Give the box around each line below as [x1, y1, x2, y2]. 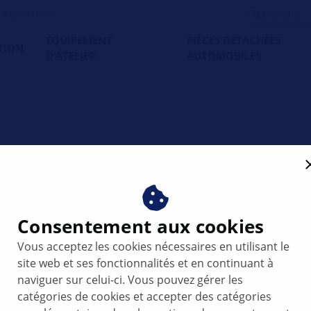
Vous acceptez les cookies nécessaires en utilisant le [17, 239, 290, 254]
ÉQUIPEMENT [46, 33, 112, 47]
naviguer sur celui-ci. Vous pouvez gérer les [17, 272, 244, 287]
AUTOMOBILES [186, 49, 261, 62]
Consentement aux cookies [17, 214, 264, 239]
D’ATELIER [46, 49, 96, 62]
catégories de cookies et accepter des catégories [17, 289, 272, 304]
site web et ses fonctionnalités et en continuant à [17, 255, 274, 271]
